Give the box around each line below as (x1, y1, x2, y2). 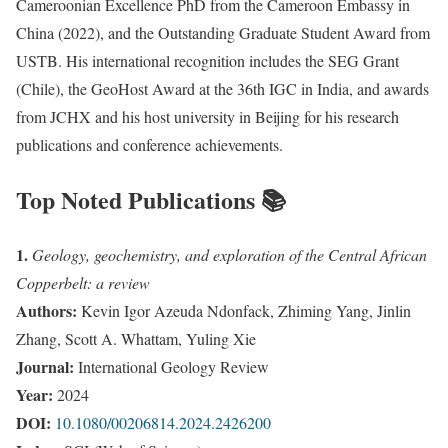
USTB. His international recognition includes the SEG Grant (16, 49, 399, 71)
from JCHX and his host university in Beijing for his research (16, 105, 399, 127)
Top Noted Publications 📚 (16, 181, 286, 217)
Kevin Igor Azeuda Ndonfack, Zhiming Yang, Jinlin (77, 299, 411, 321)
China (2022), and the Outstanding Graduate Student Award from (16, 21, 430, 43)
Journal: (16, 354, 74, 378)
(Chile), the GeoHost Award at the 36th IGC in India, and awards (16, 77, 429, 99)
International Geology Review (74, 355, 269, 377)
